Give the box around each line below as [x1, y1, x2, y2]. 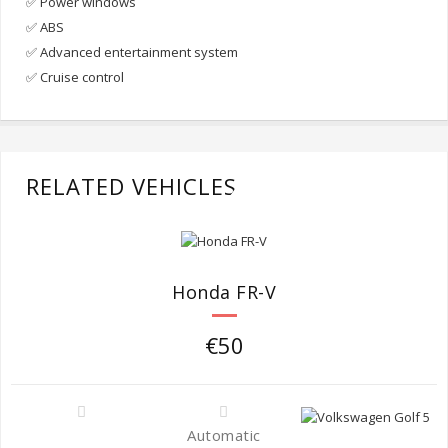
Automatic [187, 425, 261, 446]
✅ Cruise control [26, 67, 124, 86]
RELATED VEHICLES [26, 170, 237, 201]
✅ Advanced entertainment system [26, 42, 238, 61]
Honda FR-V [172, 280, 276, 305]
